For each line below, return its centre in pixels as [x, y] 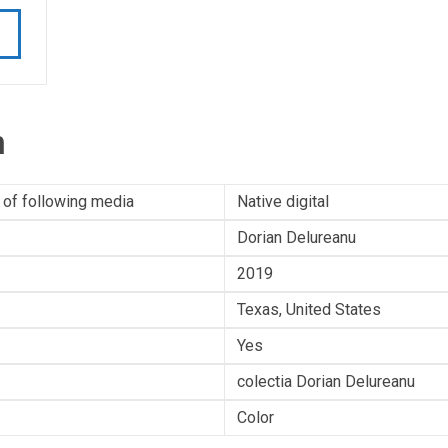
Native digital [283, 201]
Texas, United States [309, 309]
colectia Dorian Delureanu [326, 381]
